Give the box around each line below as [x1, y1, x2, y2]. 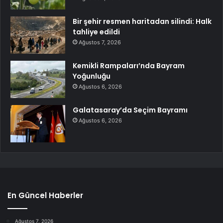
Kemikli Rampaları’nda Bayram [73, 60, 185, 71]
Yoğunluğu [73, 71, 111, 81]
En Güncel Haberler [7, 190, 83, 201]
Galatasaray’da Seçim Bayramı [73, 105, 188, 115]
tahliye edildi [73, 26, 120, 37]
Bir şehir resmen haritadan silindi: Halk [73, 16, 212, 26]
